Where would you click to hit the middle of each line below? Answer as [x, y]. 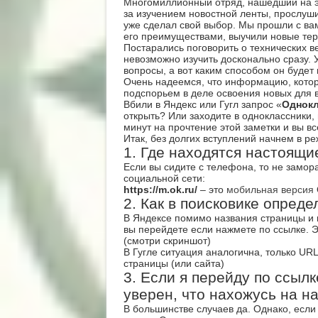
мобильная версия [270, 190]
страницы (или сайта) [174, 263]
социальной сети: [164, 178]
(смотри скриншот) [167, 241]
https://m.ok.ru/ [161, 190]
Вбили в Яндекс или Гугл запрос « [202, 104]
